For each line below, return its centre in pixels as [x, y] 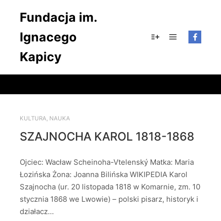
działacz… [37, 212]
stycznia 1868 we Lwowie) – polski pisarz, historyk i [109, 199]
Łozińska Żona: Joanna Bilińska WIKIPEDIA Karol [104, 175]
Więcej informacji [183, 49]
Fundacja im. [58, 17]
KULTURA [33, 118]
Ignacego [48, 37]
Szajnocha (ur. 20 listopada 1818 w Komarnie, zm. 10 [110, 187]
